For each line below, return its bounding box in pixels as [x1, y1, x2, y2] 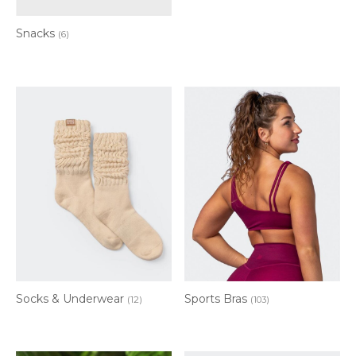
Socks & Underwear [16, 291, 127, 306]
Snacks [16, 25, 58, 41]
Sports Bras [184, 291, 251, 306]
